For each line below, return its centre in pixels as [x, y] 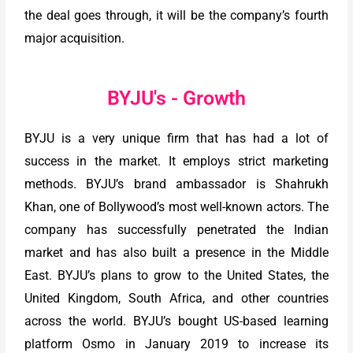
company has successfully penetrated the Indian [176, 229]
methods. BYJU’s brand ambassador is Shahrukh [176, 184]
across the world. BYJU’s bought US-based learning [176, 321]
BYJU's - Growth [176, 98]
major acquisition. [75, 39]
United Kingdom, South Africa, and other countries [176, 298]
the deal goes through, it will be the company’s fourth [176, 16]
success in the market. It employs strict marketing [176, 161]
